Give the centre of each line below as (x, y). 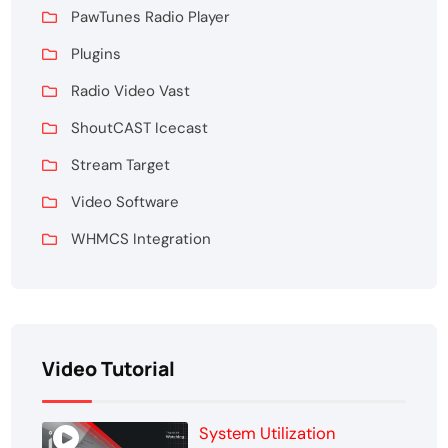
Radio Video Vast (131, 90)
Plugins (96, 53)
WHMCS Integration (141, 238)
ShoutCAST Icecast (140, 127)
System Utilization (266, 433)
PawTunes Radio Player (151, 16)
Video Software (125, 201)
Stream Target (121, 164)
